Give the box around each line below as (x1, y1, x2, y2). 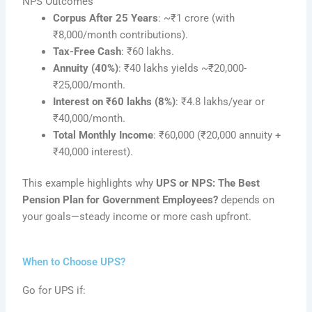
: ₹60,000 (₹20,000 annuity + (153, 128, 282, 141)
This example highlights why (22, 177, 157, 190)
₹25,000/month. (53, 78, 126, 91)
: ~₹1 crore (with (158, 11, 235, 24)
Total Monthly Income (53, 128, 154, 141)
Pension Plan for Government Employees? (22, 194, 219, 207)
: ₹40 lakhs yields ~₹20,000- (118, 61, 247, 75)
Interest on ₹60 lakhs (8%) (53, 95, 176, 108)
